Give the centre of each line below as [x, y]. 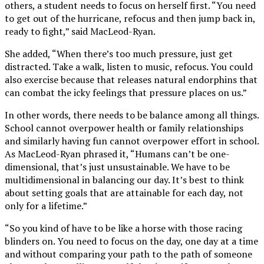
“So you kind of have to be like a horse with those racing [123, 228]
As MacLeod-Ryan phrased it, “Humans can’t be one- [117, 154]
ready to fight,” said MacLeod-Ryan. [80, 32]
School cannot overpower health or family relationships [124, 128]
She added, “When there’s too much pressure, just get [119, 54]
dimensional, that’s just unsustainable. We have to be [117, 167]
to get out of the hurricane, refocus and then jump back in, [130, 19]
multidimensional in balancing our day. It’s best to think [124, 180]
